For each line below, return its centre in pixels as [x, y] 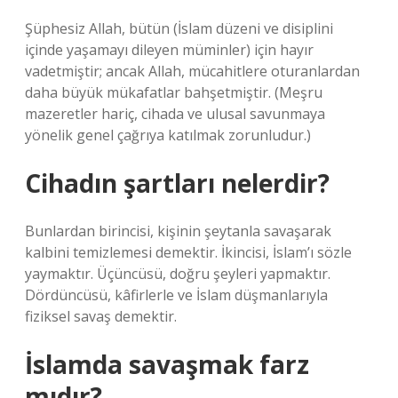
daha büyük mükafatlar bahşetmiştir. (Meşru [174, 92]
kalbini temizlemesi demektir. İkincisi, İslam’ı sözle [188, 252]
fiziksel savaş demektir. [101, 316]
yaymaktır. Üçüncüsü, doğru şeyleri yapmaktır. [178, 274]
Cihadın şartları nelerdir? [177, 183]
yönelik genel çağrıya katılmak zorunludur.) [168, 135]
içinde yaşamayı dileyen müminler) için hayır [169, 50]
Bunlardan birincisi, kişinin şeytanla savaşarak [178, 231]
